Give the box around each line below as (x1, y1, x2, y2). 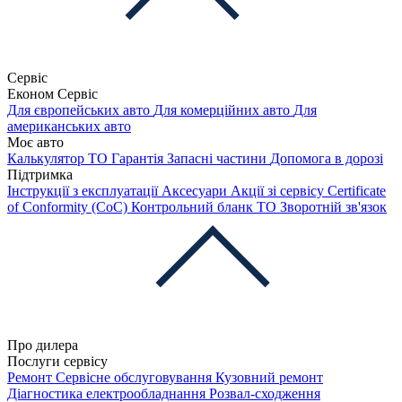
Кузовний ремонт (215, 370, 323, 385)
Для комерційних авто (153, 102, 293, 118)
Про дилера (7, 337, 82, 353)
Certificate (328, 183, 386, 198)
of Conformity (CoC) (7, 199, 131, 214)
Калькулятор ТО (7, 151, 111, 166)
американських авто (7, 118, 131, 134)
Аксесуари (162, 183, 231, 198)
